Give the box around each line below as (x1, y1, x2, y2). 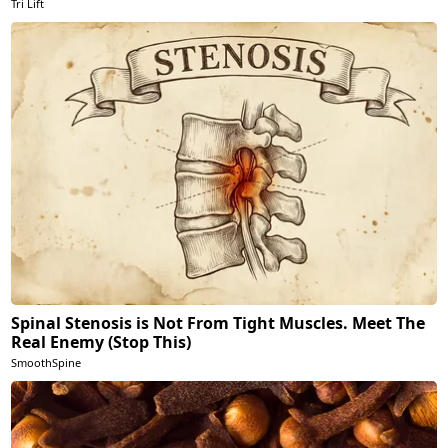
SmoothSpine (11, 355, 82, 371)
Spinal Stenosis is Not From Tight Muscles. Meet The (11, 312, 426, 335)
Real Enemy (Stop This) (11, 331, 192, 354)
